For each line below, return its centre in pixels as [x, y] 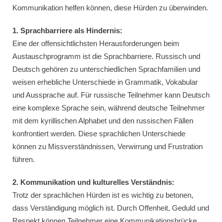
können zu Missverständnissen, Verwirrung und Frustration [108, 146]
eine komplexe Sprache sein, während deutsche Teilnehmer [109, 108]
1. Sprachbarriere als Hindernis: [67, 30]
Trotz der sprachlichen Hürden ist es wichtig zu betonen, [103, 195]
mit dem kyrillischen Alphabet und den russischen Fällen [103, 121]
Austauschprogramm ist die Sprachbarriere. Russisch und [106, 56]
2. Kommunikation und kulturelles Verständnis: [93, 182]
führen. [24, 159]
